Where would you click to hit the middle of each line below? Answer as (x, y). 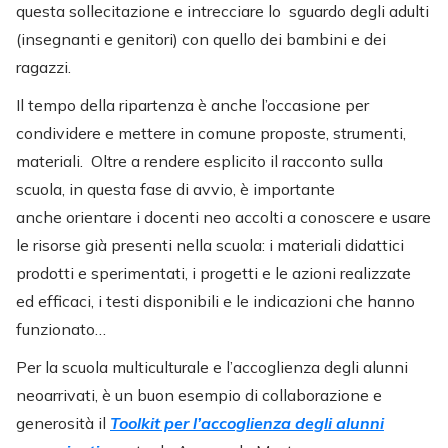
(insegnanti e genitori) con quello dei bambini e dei (201, 38)
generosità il (63, 422)
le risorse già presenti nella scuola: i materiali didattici (210, 244)
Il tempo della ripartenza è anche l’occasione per (192, 104)
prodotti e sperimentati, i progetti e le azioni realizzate (213, 272)
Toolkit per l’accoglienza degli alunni (247, 422)
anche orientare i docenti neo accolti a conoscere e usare (223, 216)
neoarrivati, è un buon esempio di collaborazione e (199, 394)
